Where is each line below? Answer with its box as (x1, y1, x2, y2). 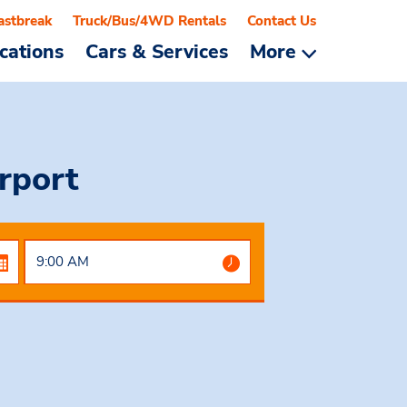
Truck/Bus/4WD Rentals (73, 12, 226, 30)
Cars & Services (85, 39, 228, 65)
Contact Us (247, 12, 316, 30)
